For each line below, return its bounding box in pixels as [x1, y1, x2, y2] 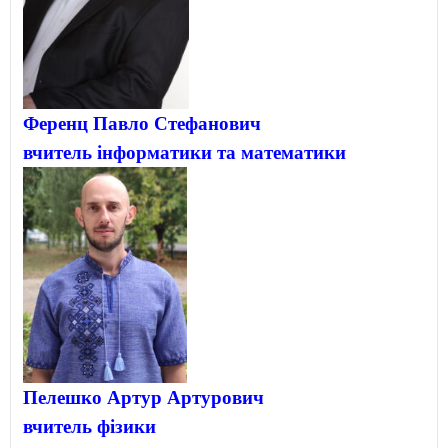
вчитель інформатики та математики [23, 142, 346, 163]
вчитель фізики [23, 415, 156, 437]
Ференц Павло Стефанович [23, 113, 261, 134]
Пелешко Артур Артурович [23, 386, 264, 408]
